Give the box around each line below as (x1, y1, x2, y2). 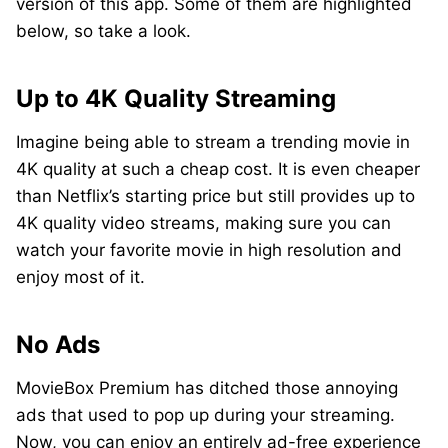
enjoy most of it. (16, 267, 145, 287)
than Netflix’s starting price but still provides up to (16, 186, 415, 206)
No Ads (16, 330, 100, 359)
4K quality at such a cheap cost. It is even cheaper (16, 159, 420, 179)
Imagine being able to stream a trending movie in (16, 132, 410, 152)
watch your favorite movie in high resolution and (16, 240, 402, 260)
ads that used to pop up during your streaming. (16, 405, 395, 425)
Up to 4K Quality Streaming (16, 84, 336, 113)
